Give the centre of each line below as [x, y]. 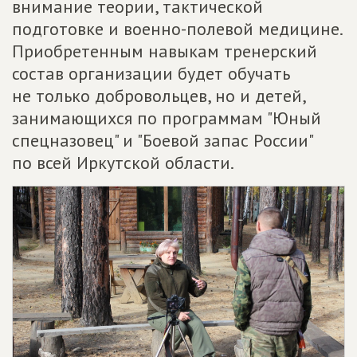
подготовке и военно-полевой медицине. [177, 29]
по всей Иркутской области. [123, 163]
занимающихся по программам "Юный [167, 118]
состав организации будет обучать [151, 74]
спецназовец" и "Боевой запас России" [162, 141]
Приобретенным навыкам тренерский [165, 51]
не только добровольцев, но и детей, [159, 96]
